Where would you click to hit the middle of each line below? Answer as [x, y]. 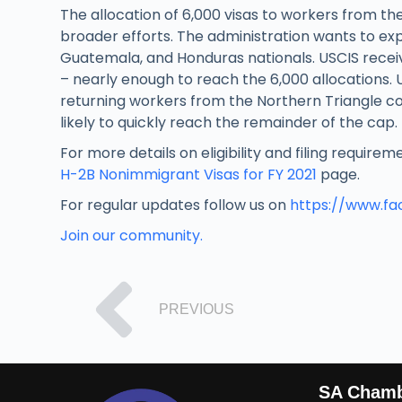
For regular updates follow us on [175, 205]
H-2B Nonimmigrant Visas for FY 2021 [189, 174]
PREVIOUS [197, 309]
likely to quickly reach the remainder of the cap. [229, 122]
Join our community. [132, 235]
